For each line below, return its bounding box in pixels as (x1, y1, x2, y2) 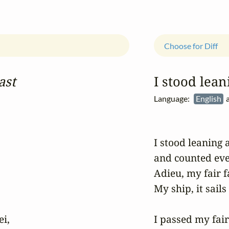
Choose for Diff (164, 40, 218, 51)
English (195, 94, 223, 104)
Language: (153, 94, 194, 104)
